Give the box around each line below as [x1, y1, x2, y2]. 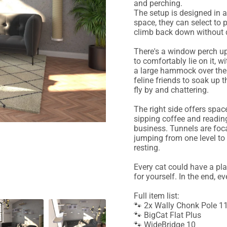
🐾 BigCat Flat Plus [133, 210, 201, 220]
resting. [133, 143, 160, 153]
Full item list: [133, 191, 179, 201]
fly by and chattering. [133, 85, 209, 95]
